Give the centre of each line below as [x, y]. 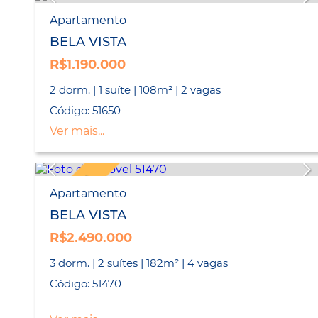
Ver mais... [77, 131]
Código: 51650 [85, 111]
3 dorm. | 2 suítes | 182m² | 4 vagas [139, 263]
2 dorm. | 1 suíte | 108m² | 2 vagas [135, 90]
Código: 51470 [86, 284]
